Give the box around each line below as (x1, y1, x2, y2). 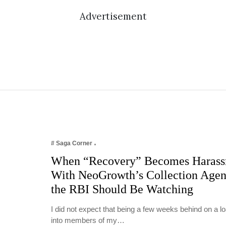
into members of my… (50, 216, 125, 225)
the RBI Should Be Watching (50, 183, 193, 196)
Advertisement (79, 10, 147, 23)
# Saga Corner (50, 140, 92, 147)
